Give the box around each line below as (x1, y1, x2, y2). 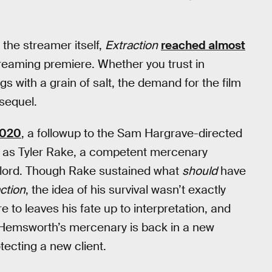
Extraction (105, 37, 158, 53)
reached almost (161, 37, 245, 53)
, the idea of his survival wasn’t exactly (25, 182, 226, 198)
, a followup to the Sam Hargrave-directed (21, 126, 242, 141)
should (182, 163, 217, 179)
